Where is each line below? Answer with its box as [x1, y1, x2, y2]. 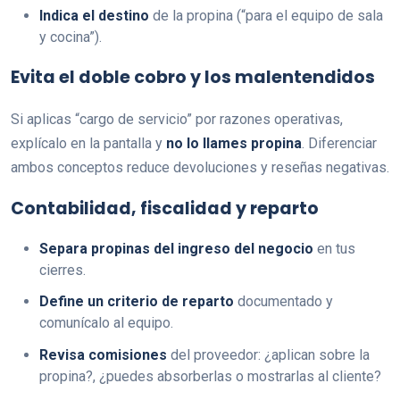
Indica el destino [39, 7, 149, 25]
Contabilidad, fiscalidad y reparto [11, 196, 319, 221]
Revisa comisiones [39, 346, 167, 363]
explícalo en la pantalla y [11, 135, 166, 153]
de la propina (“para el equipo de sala [149, 7, 383, 25]
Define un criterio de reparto [39, 293, 234, 311]
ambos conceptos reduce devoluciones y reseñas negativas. [11, 159, 389, 177]
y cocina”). [39, 29, 102, 46]
